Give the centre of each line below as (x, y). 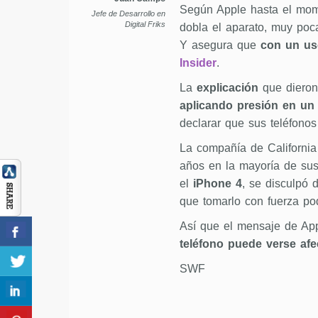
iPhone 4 (217, 183)
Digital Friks (145, 24)
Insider (198, 63)
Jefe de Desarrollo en (128, 13)
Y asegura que (220, 45)
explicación (227, 88)
